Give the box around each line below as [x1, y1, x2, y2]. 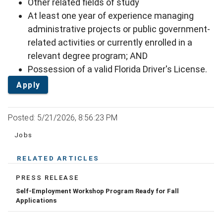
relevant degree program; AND [28, 51, 148, 61]
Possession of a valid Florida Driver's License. [28, 64, 207, 75]
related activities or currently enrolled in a [28, 37, 192, 48]
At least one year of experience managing [28, 10, 194, 21]
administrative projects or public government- [28, 24, 210, 35]
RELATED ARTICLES [17, 154, 99, 163]
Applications [16, 197, 56, 205]
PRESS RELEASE [16, 174, 79, 182]
